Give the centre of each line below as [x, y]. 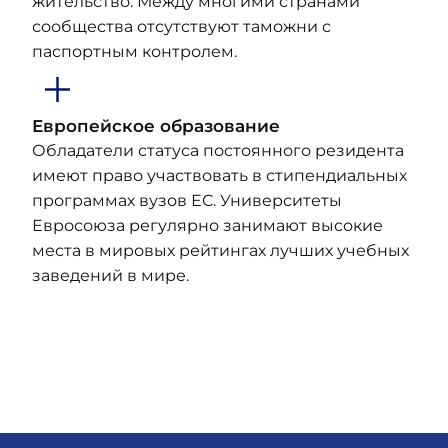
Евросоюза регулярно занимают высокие [207, 225]
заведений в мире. [110, 275]
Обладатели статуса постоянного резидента [218, 150]
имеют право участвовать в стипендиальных [219, 175]
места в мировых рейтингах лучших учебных [220, 250]
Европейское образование [156, 125]
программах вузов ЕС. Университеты [187, 200]
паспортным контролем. [134, 51]
